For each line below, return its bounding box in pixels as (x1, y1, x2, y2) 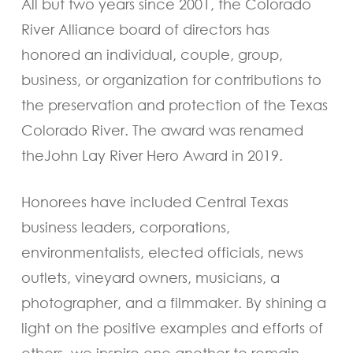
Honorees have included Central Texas (20, 192, 288, 210)
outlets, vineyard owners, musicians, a (20, 268, 280, 286)
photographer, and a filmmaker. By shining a (20, 293, 326, 311)
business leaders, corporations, (20, 217, 230, 236)
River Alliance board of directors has (20, 20, 269, 38)
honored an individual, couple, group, (20, 45, 283, 63)
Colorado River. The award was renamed (20, 121, 303, 139)
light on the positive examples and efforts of (20, 318, 323, 336)
